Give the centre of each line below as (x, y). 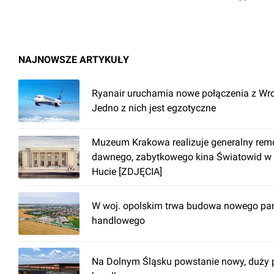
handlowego (118, 220)
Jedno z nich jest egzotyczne (154, 108)
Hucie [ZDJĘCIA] (127, 172)
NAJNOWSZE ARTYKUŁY (74, 60)
